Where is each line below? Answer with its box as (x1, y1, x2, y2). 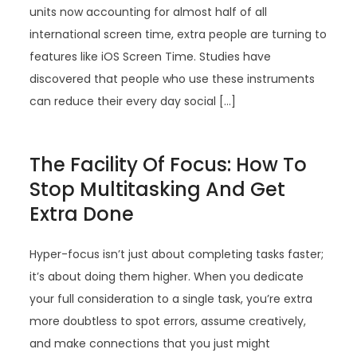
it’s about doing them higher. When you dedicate (29, 269, 304, 284)
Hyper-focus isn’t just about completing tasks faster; (29, 246, 324, 262)
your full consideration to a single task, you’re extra (29, 291, 313, 307)
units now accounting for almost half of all (29, 4, 268, 20)
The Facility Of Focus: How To (29, 151, 308, 178)
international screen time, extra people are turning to (29, 26, 328, 42)
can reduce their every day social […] (29, 93, 237, 109)
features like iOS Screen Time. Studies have (29, 49, 272, 65)
